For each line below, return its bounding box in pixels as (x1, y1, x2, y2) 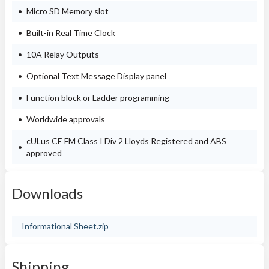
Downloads (12, 184, 83, 202)
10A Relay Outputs (26, 49, 99, 59)
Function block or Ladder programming (26, 92, 169, 103)
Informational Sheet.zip (22, 221, 109, 231)
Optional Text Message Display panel (26, 71, 166, 81)
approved (26, 148, 62, 158)
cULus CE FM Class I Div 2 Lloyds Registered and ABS (26, 136, 226, 146)
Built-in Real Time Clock (26, 28, 115, 38)
